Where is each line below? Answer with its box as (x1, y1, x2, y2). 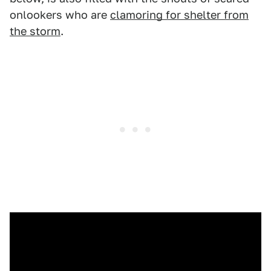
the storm (10, 25, 60, 38)
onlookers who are (10, 8, 110, 22)
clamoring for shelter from (110, 8, 249, 22)
